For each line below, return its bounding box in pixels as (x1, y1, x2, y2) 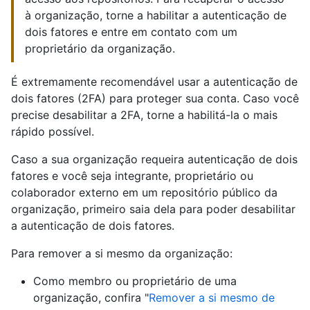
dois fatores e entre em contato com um (25, 25, 237, 39)
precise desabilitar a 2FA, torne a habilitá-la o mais (11, 108, 277, 122)
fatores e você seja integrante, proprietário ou (11, 169, 253, 183)
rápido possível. (11, 125, 94, 138)
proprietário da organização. (25, 42, 175, 55)
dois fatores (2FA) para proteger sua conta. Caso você (11, 91, 299, 105)
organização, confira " (33, 291, 149, 304)
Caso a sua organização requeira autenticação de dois (11, 152, 298, 166)
